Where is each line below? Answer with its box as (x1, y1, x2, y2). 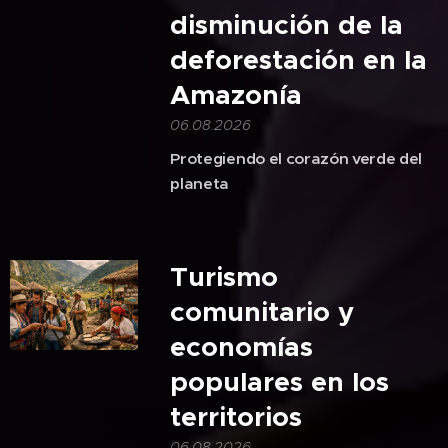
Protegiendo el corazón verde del (170, 148, 423, 168)
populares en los (170, 364, 390, 399)
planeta (170, 173, 230, 193)
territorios (170, 399, 303, 434)
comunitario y (170, 294, 355, 329)
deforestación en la (170, 42, 428, 77)
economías (170, 329, 314, 364)
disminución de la (170, 7, 404, 42)
